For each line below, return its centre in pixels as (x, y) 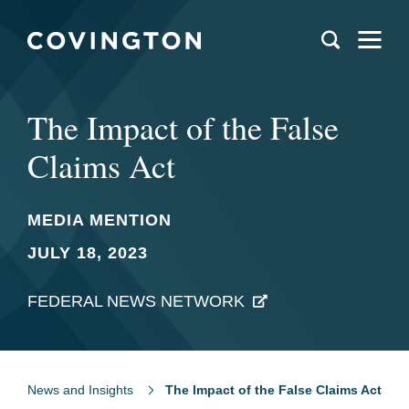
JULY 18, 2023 (88, 253)
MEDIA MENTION (100, 220)
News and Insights (80, 390)
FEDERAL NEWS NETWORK (136, 301)
